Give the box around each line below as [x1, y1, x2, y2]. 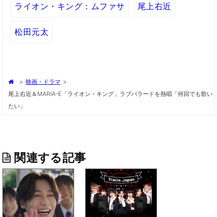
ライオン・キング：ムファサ [15, 1, 125, 12]
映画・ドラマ [26, 77, 61, 85]
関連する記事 [14, 150, 86, 165]
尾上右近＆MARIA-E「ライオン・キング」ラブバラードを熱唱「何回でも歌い [8, 90, 213, 97]
